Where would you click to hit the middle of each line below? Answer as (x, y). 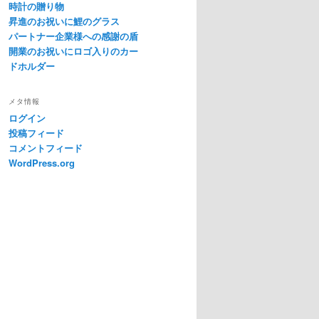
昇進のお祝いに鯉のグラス (64, 21)
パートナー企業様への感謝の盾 (73, 36)
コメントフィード (46, 147)
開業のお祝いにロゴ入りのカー (73, 51)
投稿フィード (36, 132)
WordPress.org (42, 162)
